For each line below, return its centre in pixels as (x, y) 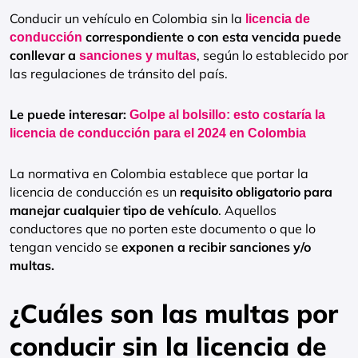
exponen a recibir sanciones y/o (216, 247)
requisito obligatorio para (256, 192)
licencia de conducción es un (95, 192)
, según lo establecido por (272, 55)
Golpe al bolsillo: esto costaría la (227, 115)
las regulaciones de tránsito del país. (119, 74)
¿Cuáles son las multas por (174, 313)
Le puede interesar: (70, 114)
